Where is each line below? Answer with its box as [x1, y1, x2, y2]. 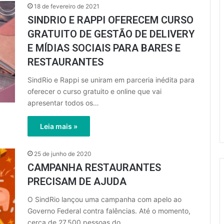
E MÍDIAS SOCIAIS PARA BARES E [27, 42, 180, 54]
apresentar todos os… [27, 98, 99, 107]
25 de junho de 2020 [34, 150, 91, 157]
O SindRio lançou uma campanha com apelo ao [27, 195, 181, 203]
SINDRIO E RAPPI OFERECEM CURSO [27, 14, 193, 26]
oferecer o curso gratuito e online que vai [27, 87, 161, 95]
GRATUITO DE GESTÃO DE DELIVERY [27, 28, 194, 40]
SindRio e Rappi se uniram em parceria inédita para [27, 75, 194, 84]
